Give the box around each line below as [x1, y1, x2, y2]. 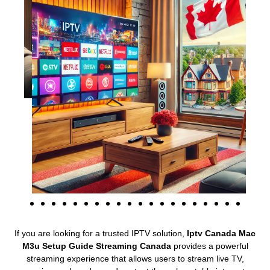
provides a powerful [171, 240, 248, 251]
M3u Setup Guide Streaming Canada [22, 240, 171, 251]
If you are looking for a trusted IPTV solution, [14, 228, 187, 238]
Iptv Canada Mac [187, 228, 256, 238]
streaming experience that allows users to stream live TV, [26, 253, 244, 263]
